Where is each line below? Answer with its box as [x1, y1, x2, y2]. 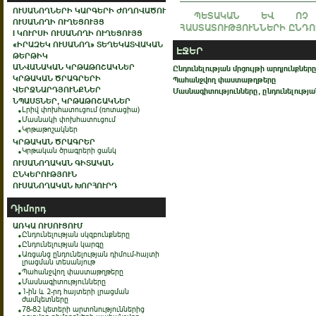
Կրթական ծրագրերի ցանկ [22, 145, 116, 155]
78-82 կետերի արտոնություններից [22, 304, 145, 314]
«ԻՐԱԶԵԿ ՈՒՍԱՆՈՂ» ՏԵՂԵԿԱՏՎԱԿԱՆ [13, 39, 163, 49]
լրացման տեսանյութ [22, 257, 95, 267]
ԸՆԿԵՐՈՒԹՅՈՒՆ [13, 169, 77, 179]
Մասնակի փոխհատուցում [22, 114, 116, 124]
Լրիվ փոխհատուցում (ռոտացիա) [22, 104, 140, 114]
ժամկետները [22, 294, 68, 304]
